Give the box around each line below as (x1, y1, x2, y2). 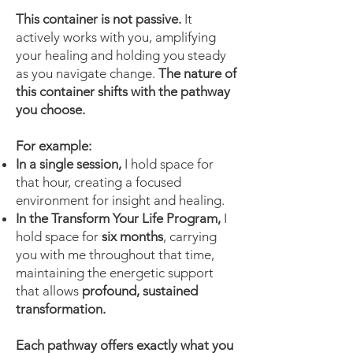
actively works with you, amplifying (16, 29, 216, 45)
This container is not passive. (16, 11, 184, 27)
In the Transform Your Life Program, (16, 210, 221, 226)
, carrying (163, 229, 217, 244)
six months (102, 229, 163, 244)
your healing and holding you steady (16, 47, 226, 63)
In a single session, (16, 156, 121, 172)
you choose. (16, 102, 85, 117)
